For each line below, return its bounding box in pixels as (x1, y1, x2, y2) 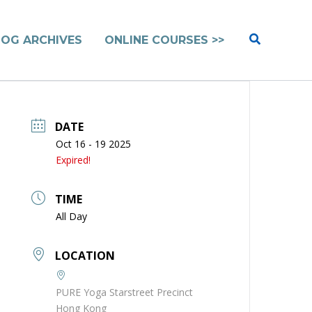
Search (248, 31, 288, 44)
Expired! (56, 153, 91, 166)
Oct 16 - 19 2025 (56, 137, 132, 150)
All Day (56, 210, 88, 223)
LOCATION (55, 248, 116, 263)
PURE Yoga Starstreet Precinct (56, 286, 194, 299)
